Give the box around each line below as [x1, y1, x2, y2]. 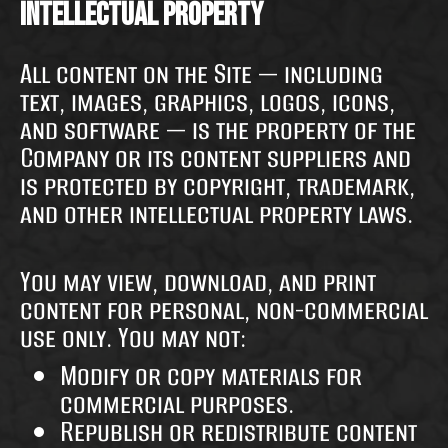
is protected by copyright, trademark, [20, 166, 415, 206]
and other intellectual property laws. [20, 194, 413, 234]
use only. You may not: [20, 318, 246, 358]
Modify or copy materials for [60, 356, 362, 396]
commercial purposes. [60, 384, 294, 424]
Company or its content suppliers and [20, 138, 411, 178]
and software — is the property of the [20, 110, 416, 150]
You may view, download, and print [20, 262, 376, 302]
